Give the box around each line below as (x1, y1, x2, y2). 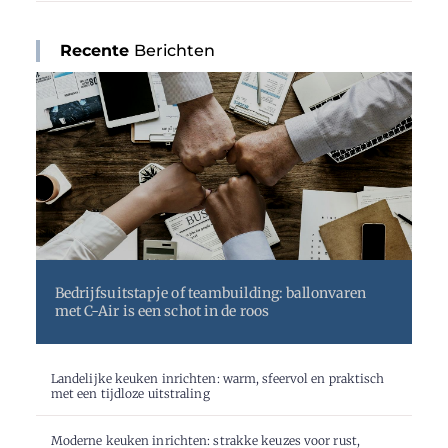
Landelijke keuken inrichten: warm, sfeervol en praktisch (50, 371, 385, 387)
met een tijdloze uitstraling (50, 386, 210, 402)
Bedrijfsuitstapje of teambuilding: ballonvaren (54, 283, 367, 302)
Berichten (129, 40, 216, 60)
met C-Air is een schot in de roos (54, 301, 269, 320)
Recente (59, 40, 130, 60)
